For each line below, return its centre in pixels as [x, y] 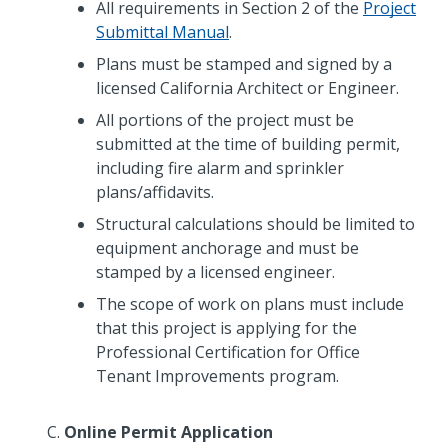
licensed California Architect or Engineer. [247, 88]
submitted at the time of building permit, [248, 144]
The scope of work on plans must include [250, 304]
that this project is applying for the [226, 328]
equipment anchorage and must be [227, 248]
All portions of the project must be [225, 120]
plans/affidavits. [155, 192]
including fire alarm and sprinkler [220, 168]
